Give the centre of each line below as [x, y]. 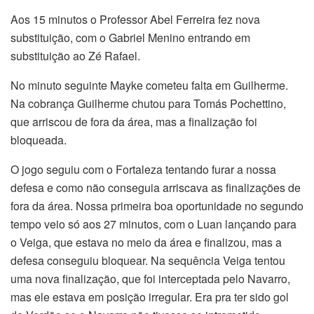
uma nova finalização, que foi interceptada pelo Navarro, [150, 279]
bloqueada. [39, 140]
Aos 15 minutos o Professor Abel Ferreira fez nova [135, 20]
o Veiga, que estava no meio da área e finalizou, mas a [146, 243]
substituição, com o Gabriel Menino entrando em [130, 38]
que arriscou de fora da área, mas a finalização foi [134, 122]
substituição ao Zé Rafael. [75, 56]
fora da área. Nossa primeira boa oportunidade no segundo [157, 206]
